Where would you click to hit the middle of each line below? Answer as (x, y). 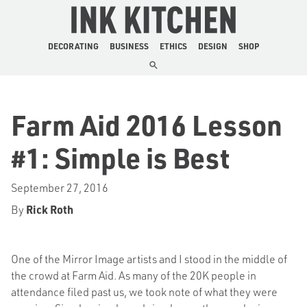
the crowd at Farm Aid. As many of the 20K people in (134, 275)
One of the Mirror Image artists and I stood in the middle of (149, 259)
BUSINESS (129, 46)
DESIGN (213, 46)
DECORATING (73, 46)
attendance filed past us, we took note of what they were (144, 292)
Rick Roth (50, 209)
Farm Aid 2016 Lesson (147, 125)
